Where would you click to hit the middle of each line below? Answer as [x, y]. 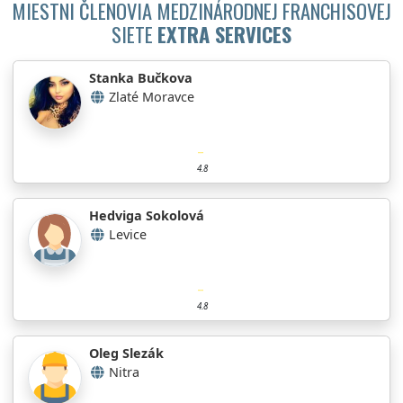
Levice [128, 234]
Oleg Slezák [126, 353]
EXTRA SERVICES [224, 33]
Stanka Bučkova [141, 77]
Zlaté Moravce [152, 96]
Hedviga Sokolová [147, 215]
